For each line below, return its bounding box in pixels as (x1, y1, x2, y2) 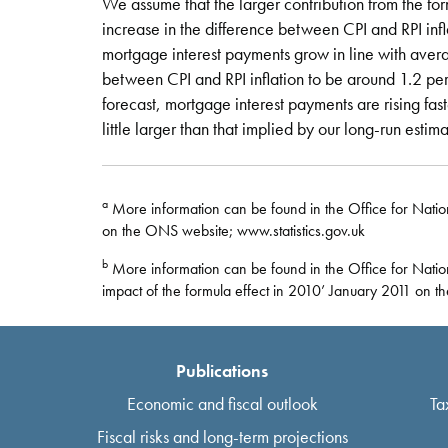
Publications (176, 358, 268, 382)
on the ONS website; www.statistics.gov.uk (102, 219, 365, 241)
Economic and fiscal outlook (126, 391, 318, 415)
